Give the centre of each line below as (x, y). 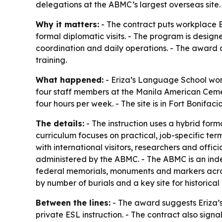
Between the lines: (73, 203)
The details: (60, 124)
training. (51, 60)
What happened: (70, 80)
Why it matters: (67, 25)
